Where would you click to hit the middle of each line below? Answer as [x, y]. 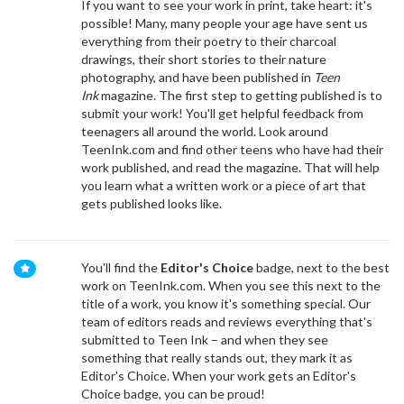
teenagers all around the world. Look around [204, 131]
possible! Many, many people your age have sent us [224, 23]
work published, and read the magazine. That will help [230, 167]
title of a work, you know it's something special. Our [225, 303]
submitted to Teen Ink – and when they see [204, 340]
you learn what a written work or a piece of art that [223, 185]
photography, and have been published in [196, 77]
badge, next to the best [321, 267]
